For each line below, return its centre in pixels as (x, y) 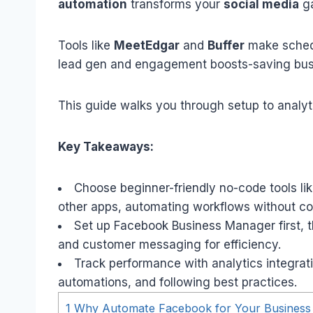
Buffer (226, 45)
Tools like (86, 45)
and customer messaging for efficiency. (169, 244)
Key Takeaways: (106, 146)
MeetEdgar (147, 45)
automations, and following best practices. (177, 282)
